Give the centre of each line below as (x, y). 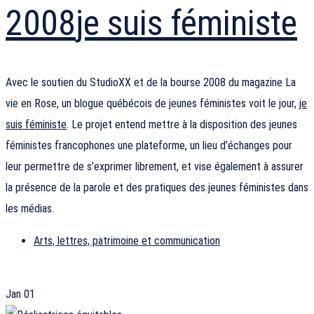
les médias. (30, 209)
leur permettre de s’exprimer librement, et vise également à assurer (155, 167)
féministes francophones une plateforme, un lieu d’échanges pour (149, 146)
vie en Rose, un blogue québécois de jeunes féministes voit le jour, (152, 104)
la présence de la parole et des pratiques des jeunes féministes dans (157, 188)
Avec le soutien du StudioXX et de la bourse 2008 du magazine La (151, 83)
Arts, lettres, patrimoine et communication (127, 241)
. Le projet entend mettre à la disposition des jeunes (182, 125)
